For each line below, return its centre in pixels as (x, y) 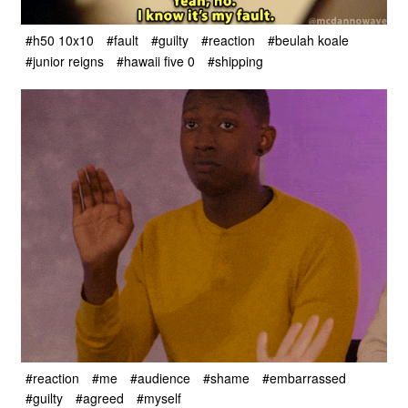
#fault (122, 41)
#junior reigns (65, 61)
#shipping (235, 61)
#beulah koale (308, 41)
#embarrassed (304, 377)
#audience (160, 377)
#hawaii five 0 (156, 61)
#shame (226, 377)
